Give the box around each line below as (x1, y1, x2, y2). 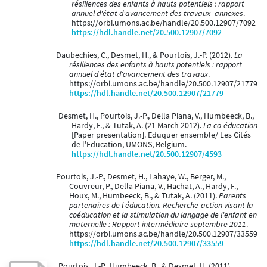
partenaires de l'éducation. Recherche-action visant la (69, 200, 253, 211)
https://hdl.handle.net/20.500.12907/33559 (69, 238, 223, 249)
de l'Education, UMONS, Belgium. (72, 139, 187, 150)
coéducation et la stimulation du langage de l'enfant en (69, 210, 257, 221)
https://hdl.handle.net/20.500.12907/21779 (69, 88, 223, 99)
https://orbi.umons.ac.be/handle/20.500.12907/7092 (72, 18, 256, 29)
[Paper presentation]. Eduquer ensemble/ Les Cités (72, 130, 251, 141)
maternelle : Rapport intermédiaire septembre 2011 (69, 219, 246, 230)
